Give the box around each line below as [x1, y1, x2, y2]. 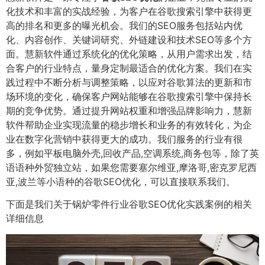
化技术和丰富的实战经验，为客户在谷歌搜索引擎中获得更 [6, 5, 252, 17]
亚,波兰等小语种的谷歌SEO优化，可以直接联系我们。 [6, 176, 235, 188]
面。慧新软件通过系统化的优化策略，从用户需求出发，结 [6, 48, 252, 60]
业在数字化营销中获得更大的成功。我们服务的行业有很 [6, 133, 243, 145]
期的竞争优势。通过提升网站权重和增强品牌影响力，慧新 [6, 105, 252, 117]
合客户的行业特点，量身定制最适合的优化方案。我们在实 [6, 62, 252, 74]
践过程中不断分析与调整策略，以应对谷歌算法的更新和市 [6, 76, 252, 88]
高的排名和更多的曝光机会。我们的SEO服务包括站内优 [6, 20, 243, 31]
